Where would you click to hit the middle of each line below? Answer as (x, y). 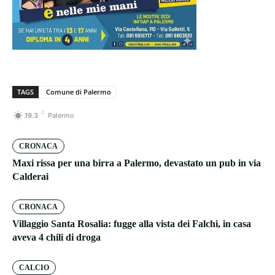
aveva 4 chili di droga (56, 238)
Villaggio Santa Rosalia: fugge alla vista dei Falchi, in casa (132, 224)
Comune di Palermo (79, 92)
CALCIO (34, 268)
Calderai (30, 177)
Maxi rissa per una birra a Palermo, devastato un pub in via (137, 163)
